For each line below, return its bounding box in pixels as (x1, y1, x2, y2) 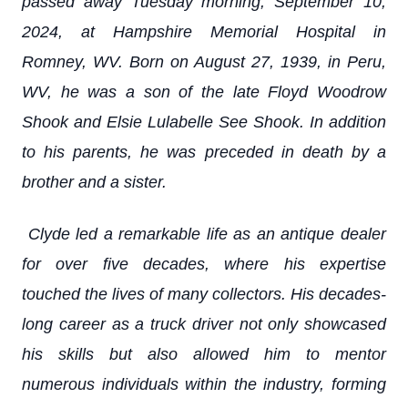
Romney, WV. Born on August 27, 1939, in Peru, (22, 53, 386, 71)
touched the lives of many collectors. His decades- (22, 285, 386, 303)
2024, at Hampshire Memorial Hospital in (22, 23, 386, 41)
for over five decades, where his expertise (22, 255, 386, 273)
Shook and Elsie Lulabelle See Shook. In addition (22, 113, 386, 131)
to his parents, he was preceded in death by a (22, 143, 386, 161)
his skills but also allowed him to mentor (22, 345, 386, 363)
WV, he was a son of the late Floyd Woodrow (22, 83, 386, 101)
